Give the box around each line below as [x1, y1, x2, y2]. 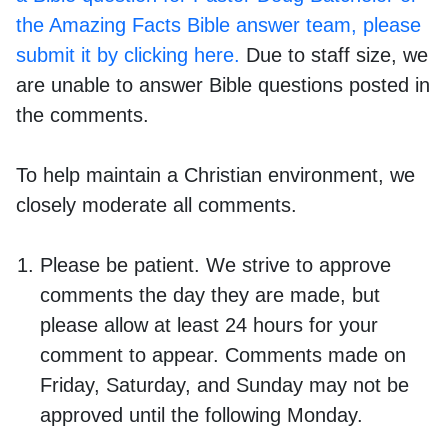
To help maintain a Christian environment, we [16, 163, 415, 186]
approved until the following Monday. [40, 403, 363, 426]
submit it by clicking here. [16, 43, 240, 66]
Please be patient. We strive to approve [40, 253, 391, 276]
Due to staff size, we [240, 43, 428, 66]
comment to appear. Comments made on [40, 343, 406, 366]
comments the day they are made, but [40, 283, 380, 306]
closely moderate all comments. [16, 193, 297, 216]
